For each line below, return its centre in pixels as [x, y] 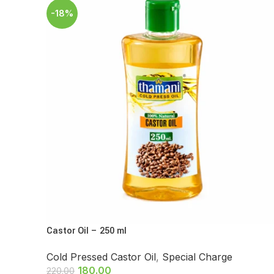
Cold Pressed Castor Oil [101, 257]
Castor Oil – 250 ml [87, 231]
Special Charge [197, 257]
